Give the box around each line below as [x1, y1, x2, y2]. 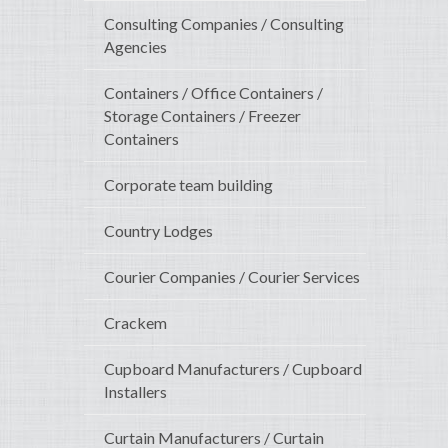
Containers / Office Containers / [104, 83, 323, 103]
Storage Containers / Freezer [104, 106, 301, 126]
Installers [104, 382, 167, 402]
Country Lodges [104, 221, 213, 241]
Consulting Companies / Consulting [104, 14, 344, 34]
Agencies [104, 37, 167, 57]
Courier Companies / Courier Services [104, 267, 360, 287]
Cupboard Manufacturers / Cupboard [104, 359, 362, 379]
